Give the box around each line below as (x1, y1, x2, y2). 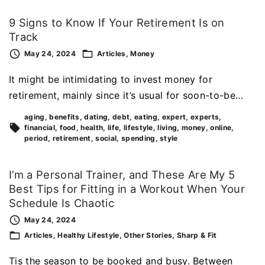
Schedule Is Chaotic (9, 196, 115, 209)
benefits (49, 112, 80, 121)
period (24, 133, 48, 143)
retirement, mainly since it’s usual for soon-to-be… (9, 89, 244, 101)
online (210, 122, 232, 132)
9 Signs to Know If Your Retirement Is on (9, 16, 225, 30)
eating (134, 112, 157, 121)
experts (190, 112, 219, 121)
